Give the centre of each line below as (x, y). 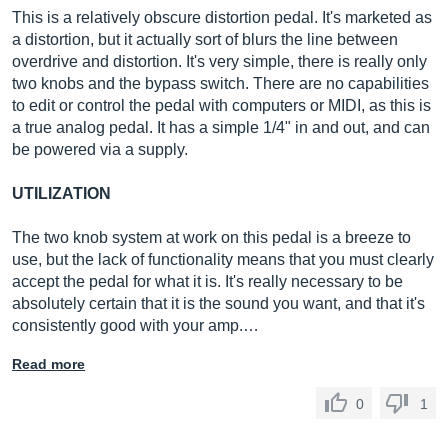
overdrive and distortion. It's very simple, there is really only (219, 61)
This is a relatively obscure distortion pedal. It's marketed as (222, 17)
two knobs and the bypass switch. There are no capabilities (220, 83)
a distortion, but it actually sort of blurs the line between (205, 39)
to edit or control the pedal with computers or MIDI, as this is (221, 105)
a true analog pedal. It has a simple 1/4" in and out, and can (221, 127)
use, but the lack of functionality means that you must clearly (223, 259)
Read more (48, 364)
